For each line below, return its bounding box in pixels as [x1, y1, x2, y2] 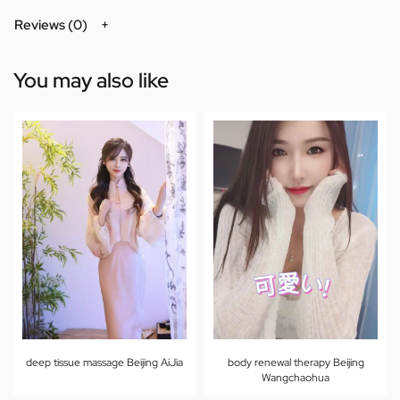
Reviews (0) [14, 15, 87, 34]
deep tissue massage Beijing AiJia [26, 355, 183, 371]
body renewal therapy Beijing [227, 355, 364, 371]
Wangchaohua [262, 371, 329, 386]
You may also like [13, 67, 169, 95]
